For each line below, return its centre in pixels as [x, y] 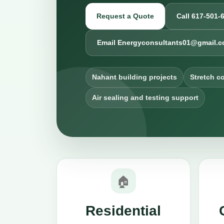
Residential [123, 211]
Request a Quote [125, 16]
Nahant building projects [134, 77]
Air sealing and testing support [145, 97]
